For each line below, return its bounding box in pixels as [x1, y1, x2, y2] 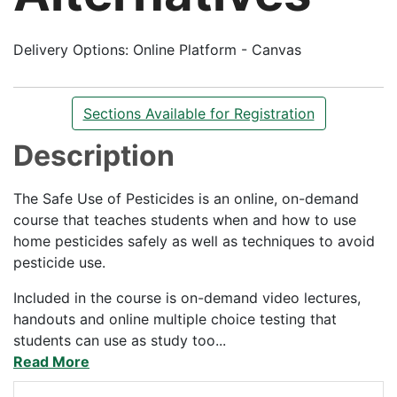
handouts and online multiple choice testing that [13, 310, 337, 329]
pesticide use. [13, 253, 105, 272]
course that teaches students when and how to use [13, 211, 356, 230]
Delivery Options [13, 40, 125, 58]
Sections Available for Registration [82, 104, 315, 122]
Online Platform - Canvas [133, 40, 301, 58]
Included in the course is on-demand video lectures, [13, 289, 361, 307]
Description [13, 137, 175, 173]
